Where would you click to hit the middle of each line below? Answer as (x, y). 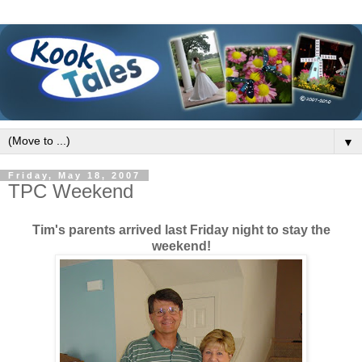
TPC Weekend (71, 192)
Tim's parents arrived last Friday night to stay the (181, 229)
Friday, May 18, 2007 (74, 176)
